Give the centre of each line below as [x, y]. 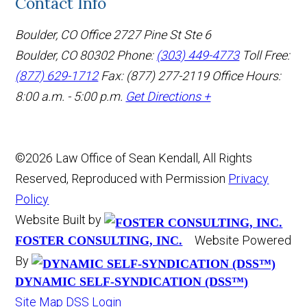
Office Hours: [247, 75]
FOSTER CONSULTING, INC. [99, 240]
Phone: [137, 55]
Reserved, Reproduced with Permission [122, 178]
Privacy [249, 178]
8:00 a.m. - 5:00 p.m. [69, 96]
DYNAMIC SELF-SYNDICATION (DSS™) [132, 281]
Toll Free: [266, 55]
